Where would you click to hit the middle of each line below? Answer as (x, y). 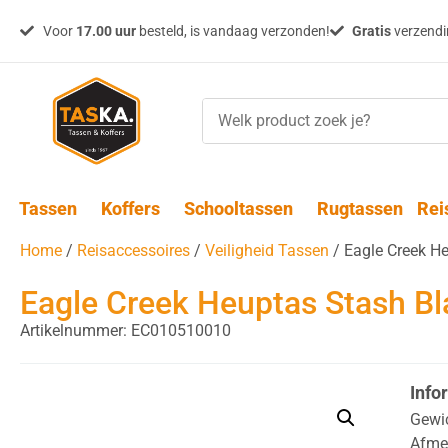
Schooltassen (238, 208)
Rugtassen (359, 208)
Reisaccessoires (133, 250)
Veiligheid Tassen (267, 250)
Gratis (371, 30)
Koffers (130, 208)
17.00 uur (105, 30)
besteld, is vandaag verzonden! (232, 30)
